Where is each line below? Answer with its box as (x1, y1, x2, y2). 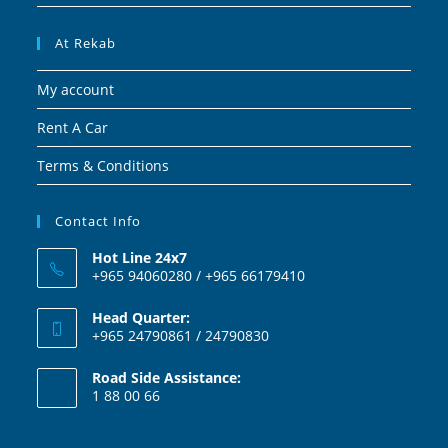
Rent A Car (37, 117, 109, 137)
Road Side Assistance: (92, 367, 242, 387)
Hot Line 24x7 (92, 247, 188, 267)
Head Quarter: (92, 307, 191, 327)
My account (37, 79, 115, 99)
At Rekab (55, 33, 117, 52)
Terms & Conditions (37, 155, 170, 175)
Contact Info (55, 211, 142, 230)
